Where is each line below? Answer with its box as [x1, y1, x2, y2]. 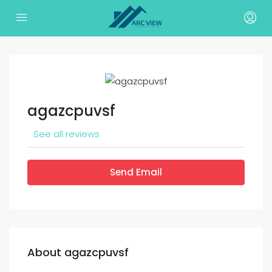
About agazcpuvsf [27, 245, 129, 260]
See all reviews [33, 127, 100, 141]
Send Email [110, 166, 162, 179]
